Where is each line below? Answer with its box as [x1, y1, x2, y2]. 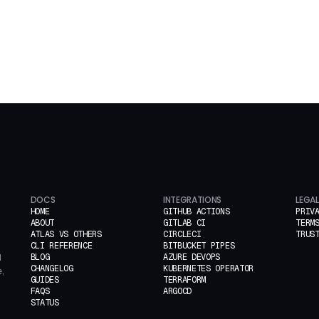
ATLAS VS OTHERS [30, 229, 102, 240]
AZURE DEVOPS [162, 251, 221, 263]
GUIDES [30, 274, 59, 286]
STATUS [30, 297, 59, 308]
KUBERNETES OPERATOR [162, 263, 253, 274]
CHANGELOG [30, 263, 73, 274]
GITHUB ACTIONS [162, 206, 230, 217]
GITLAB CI [162, 217, 206, 229]
